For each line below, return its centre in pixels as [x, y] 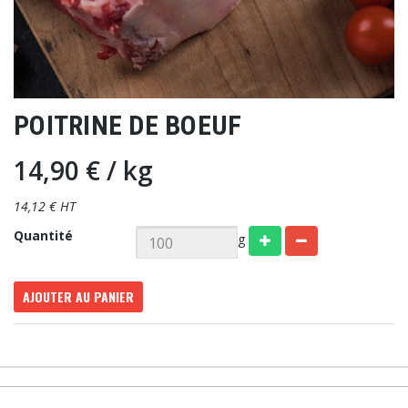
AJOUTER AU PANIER [78, 297]
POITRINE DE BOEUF [128, 126]
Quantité [43, 236]
